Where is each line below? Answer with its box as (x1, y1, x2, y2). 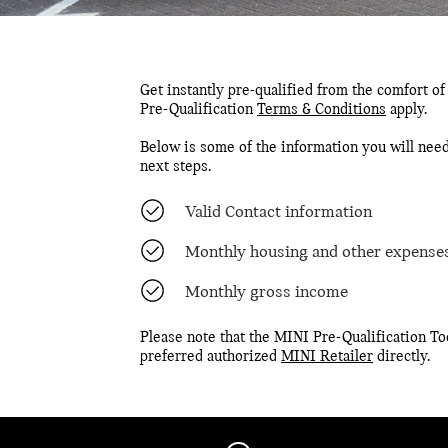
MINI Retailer (281, 349, 373, 366)
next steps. (140, 159, 211, 176)
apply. (386, 102, 427, 119)
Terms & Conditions (257, 102, 386, 119)
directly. (373, 349, 430, 366)
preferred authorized (140, 349, 281, 366)
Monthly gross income (185, 283, 348, 303)
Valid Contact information (185, 203, 372, 223)
